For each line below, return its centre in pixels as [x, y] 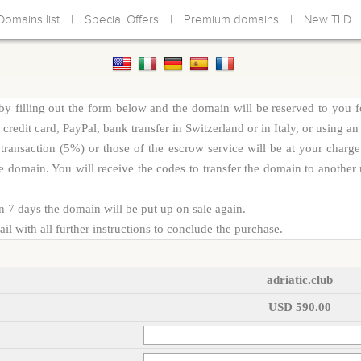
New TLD [328, 19]
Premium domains [231, 19]
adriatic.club [299, 280]
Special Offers [122, 19]
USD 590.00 [299, 307]
